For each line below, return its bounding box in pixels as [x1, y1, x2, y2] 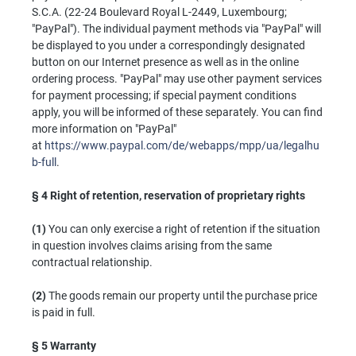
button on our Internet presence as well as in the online [32, 55, 299, 68]
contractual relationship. [32, 255, 153, 269]
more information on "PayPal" [32, 122, 176, 135]
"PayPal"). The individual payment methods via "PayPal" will [32, 21, 321, 35]
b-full [32, 155, 56, 168]
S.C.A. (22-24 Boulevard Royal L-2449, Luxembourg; [32, 5, 287, 18]
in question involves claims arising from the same [32, 238, 272, 252]
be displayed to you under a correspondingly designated [32, 38, 305, 52]
